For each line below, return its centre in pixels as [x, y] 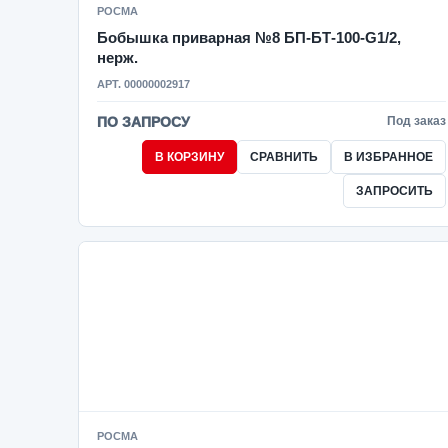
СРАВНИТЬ [283, 157]
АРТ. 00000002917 [143, 84]
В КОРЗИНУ [189, 157]
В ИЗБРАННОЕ [388, 157]
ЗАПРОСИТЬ [394, 191]
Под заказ [416, 121]
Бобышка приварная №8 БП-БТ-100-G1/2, [249, 37]
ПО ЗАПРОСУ [143, 122]
